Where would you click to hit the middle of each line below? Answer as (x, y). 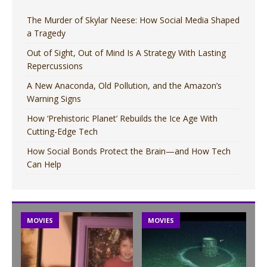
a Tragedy (46, 33)
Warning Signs (54, 99)
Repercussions (55, 66)
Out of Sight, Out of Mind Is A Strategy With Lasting (126, 53)
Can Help (44, 164)
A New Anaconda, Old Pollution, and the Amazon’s (124, 86)
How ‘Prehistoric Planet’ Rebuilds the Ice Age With (122, 119)
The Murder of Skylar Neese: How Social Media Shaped (133, 20)
